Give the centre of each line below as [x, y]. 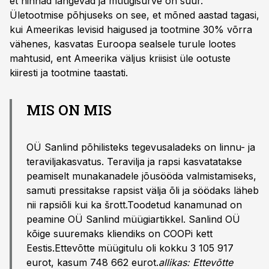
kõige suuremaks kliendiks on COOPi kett [119, 234]
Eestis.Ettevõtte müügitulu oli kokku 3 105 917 [130, 248]
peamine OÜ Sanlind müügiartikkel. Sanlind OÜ [133, 219]
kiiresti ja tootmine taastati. [69, 73]
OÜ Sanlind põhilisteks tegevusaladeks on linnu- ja [141, 147]
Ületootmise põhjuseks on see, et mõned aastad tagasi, [134, 15]
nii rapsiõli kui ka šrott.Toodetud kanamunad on [134, 205]
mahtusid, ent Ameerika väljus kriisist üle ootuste [120, 58]
